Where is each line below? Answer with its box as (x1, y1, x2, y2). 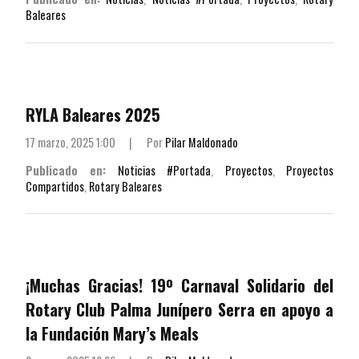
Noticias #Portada (117, 161, 212, 179)
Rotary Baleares (89, 177, 162, 195)
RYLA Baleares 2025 (26, 103, 160, 127)
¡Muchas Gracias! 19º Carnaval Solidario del (26, 273, 333, 298)
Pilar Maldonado (164, 134, 238, 151)
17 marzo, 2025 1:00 (26, 134, 115, 151)
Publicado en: (26, 161, 107, 179)
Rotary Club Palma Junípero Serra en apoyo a (26, 297, 333, 322)
